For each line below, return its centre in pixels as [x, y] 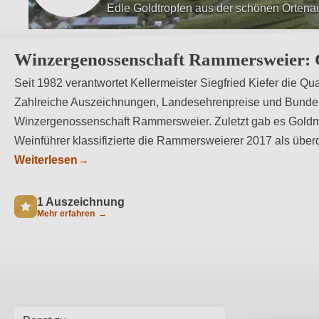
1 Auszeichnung [81, 202]
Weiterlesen [46, 160]
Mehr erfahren [67, 214]
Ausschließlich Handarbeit [174, 8]
